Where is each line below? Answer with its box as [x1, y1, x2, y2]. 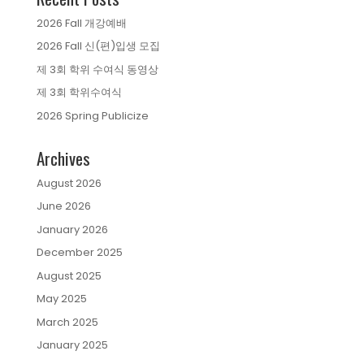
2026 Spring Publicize [36, 107, 149, 123]
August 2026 [36, 175, 102, 191]
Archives [36, 145, 90, 171]
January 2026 [36, 221, 108, 237]
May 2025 [36, 291, 87, 307]
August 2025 [36, 267, 102, 284]
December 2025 [36, 245, 123, 261]
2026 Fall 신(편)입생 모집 [36, 38, 160, 54]
